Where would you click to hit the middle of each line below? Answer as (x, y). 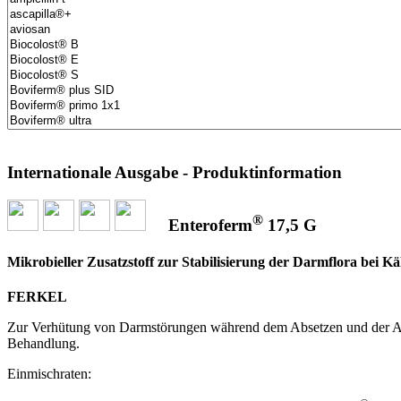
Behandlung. (43, 344)
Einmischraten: (49, 374)
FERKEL (37, 297)
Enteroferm (210, 225)
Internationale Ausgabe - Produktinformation (175, 172)
